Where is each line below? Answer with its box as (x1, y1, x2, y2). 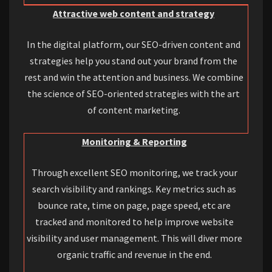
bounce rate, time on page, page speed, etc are (38, 199, 231, 212)
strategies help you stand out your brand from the (30, 55, 237, 67)
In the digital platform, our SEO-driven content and (27, 38, 240, 51)
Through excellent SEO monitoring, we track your (31, 166, 237, 179)
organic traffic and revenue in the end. (56, 248, 212, 261)
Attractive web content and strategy (53, 7, 214, 20)
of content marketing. (87, 104, 180, 117)
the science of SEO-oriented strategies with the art (27, 87, 240, 100)
